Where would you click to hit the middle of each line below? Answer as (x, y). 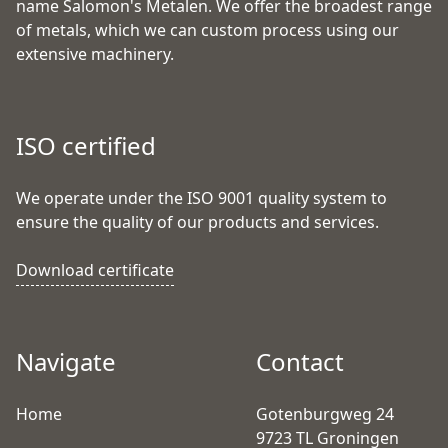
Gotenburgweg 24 (325, 413)
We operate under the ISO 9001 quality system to (201, 197)
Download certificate (95, 269)
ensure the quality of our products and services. (197, 221)
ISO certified (86, 145)
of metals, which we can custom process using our (207, 29)
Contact (300, 361)
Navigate (66, 361)
